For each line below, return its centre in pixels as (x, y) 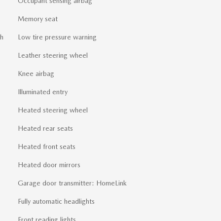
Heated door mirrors (49, 165)
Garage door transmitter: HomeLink (72, 183)
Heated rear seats (45, 129)
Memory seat (38, 19)
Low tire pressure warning (57, 37)
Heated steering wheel (53, 110)
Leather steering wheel (53, 55)
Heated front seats (47, 147)
